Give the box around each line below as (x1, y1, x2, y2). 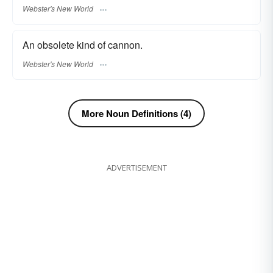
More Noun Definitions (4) (82, 107, 191, 121)
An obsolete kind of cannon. (23, 38, 143, 52)
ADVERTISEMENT (106, 162, 167, 174)
